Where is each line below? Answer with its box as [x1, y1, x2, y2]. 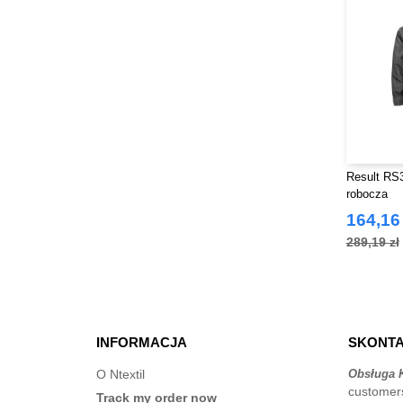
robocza [345, 187, 388, 201]
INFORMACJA [96, 335, 187, 350]
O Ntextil [96, 367, 145, 381]
